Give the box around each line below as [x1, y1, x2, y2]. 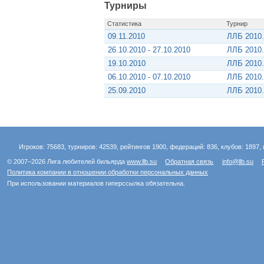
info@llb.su [222, 157, 253, 165]
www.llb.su [127, 157, 157, 165]
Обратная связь [165, 157, 214, 165]
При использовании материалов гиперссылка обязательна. [7, 179, 186, 187]
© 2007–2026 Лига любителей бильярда [7, 157, 127, 165]
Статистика [107, 19, 141, 27]
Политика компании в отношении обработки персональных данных [7, 169, 209, 176]
